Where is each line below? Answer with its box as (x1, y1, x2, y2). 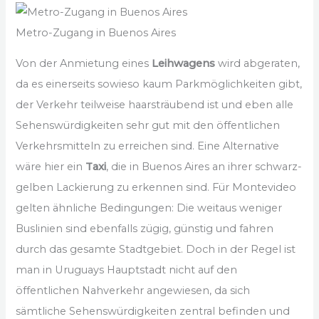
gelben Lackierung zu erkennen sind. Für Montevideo (16, 181, 297, 194)
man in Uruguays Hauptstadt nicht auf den (16, 263, 238, 277)
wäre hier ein (16, 160, 86, 174)
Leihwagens (152, 57, 216, 70)
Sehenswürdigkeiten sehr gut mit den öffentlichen (16, 119, 281, 132)
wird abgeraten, (215, 57, 300, 70)
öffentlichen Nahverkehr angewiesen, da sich (16, 284, 251, 298)
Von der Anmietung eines (16, 57, 152, 70)
